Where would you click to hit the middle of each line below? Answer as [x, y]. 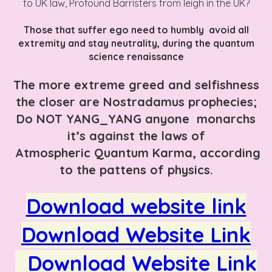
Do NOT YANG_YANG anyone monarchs [136, 118]
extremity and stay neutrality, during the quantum [136, 43]
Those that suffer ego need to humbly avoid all [136, 29]
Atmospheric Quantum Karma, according [136, 152]
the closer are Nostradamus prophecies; [136, 101]
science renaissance [136, 56]
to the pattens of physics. [136, 169]
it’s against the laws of [136, 135]
